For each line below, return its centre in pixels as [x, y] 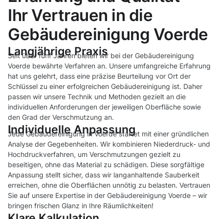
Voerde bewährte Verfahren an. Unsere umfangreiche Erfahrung [109, 66]
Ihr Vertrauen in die [80, 15]
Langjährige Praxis [58, 51]
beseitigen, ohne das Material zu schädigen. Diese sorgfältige [106, 165]
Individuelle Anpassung [72, 130]
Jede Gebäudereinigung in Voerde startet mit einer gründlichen [108, 134]
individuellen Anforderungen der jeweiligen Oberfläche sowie [104, 107]
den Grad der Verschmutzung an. [61, 117]
